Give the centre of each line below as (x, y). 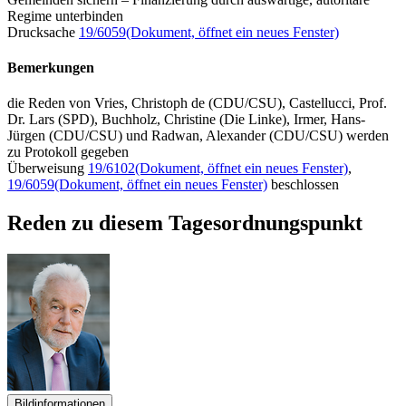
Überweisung (48, 169)
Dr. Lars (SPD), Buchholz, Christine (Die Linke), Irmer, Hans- (186, 120)
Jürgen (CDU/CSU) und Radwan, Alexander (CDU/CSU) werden (198, 136)
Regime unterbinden (65, 15)
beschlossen (303, 185)
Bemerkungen (51, 68)
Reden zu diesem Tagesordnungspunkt (185, 223)
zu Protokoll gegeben (68, 152)
